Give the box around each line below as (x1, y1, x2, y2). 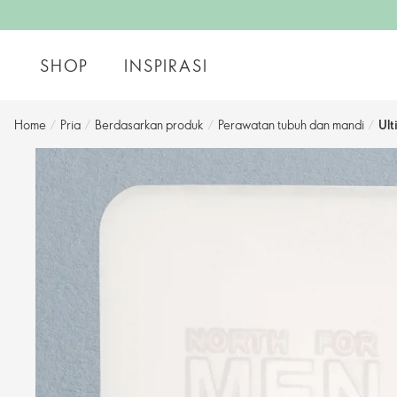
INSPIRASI (124, 54, 208, 76)
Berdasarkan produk (95, 116, 204, 133)
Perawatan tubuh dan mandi (218, 116, 364, 133)
